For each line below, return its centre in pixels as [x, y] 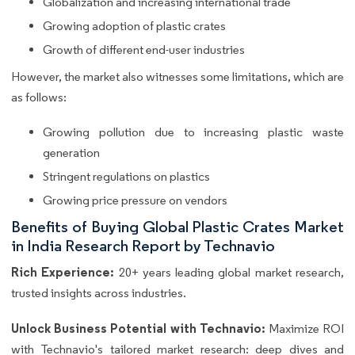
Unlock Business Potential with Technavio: [140, 328]
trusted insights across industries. [99, 293]
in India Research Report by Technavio [143, 246]
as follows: [39, 97]
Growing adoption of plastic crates [134, 26]
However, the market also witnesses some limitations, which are [177, 77]
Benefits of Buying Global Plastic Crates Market [177, 227]
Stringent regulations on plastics [126, 177]
